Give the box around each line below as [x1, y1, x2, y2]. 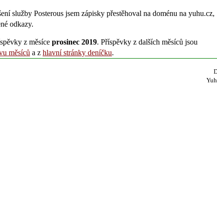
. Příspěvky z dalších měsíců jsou [97, 37, 198, 46]
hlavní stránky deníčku [43, 48, 112, 57]
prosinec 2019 [52, 37, 97, 46]
